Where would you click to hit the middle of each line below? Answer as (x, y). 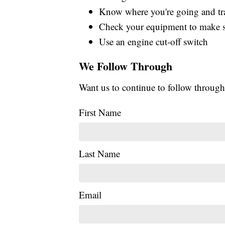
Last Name (99, 154)
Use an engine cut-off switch (153, 42)
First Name (100, 113)
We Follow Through (126, 66)
